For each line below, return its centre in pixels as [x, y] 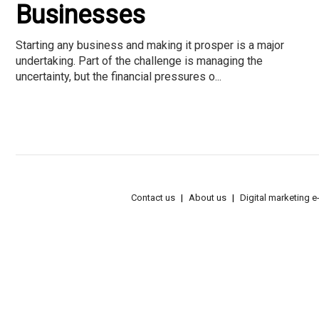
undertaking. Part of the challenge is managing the [139, 61]
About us [208, 198]
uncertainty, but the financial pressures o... [119, 76]
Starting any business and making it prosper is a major [150, 45]
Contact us [153, 198]
